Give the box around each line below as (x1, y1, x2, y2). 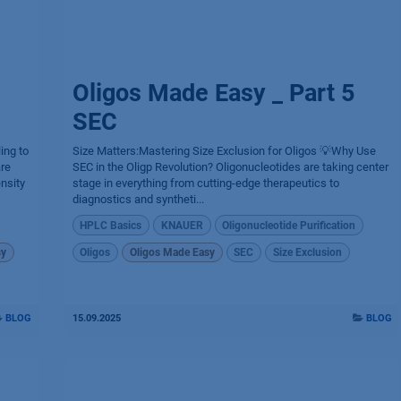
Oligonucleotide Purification (222, 218, 356, 232)
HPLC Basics (80, 218, 142, 232)
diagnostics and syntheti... (72, 192, 204, 207)
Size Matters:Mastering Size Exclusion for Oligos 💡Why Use (72, 144, 376, 158)
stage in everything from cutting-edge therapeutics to (72, 176, 339, 191)
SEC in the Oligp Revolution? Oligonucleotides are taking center (72, 160, 388, 175)
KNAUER (160, 218, 203, 232)
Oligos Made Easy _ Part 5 (72, 79, 354, 108)
